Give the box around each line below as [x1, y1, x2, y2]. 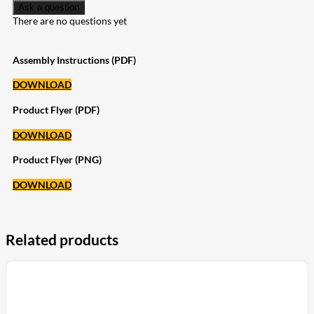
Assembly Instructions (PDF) [13, 53, 136, 66]
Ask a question [18, 2, 79, 13]
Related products [6, 231, 118, 249]
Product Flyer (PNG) [13, 153, 102, 166]
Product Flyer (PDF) [13, 104, 100, 116]
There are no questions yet [13, 15, 127, 27]
